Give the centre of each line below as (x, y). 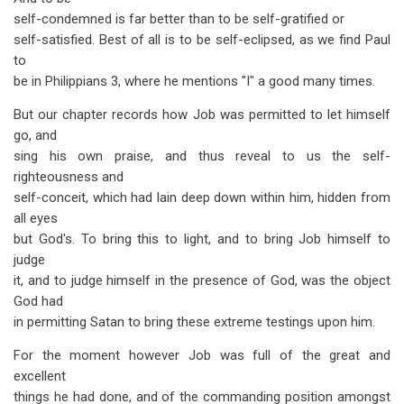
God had (38, 301)
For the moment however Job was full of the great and (202, 355)
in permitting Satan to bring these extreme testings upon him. (194, 322)
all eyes (36, 218)
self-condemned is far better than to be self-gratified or (179, 19)
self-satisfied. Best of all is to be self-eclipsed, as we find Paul (202, 40)
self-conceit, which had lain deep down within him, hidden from (202, 197)
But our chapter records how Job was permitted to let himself (202, 115)
